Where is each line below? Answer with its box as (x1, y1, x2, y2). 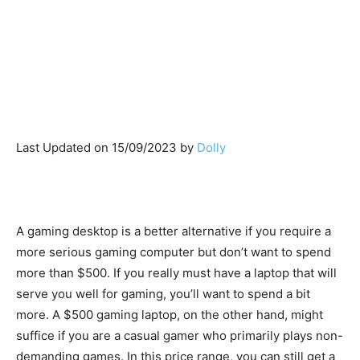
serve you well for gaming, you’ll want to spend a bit (16, 286, 310, 302)
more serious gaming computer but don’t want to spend (16, 244, 331, 260)
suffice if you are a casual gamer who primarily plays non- (16, 328, 343, 344)
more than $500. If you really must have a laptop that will (16, 265, 337, 281)
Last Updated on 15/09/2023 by (16, 140, 197, 156)
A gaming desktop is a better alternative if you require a (16, 223, 331, 239)
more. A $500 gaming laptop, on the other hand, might (16, 307, 323, 323)
